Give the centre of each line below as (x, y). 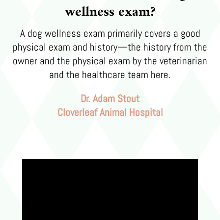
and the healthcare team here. (110, 74)
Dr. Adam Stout (110, 98)
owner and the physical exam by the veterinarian (110, 60)
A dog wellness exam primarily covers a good (110, 33)
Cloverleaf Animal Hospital (110, 112)
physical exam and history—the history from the (110, 47)
